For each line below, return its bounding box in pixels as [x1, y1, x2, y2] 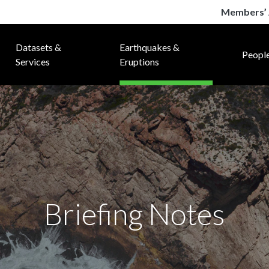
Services [16, 56, 50, 67]
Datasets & [16, 41, 62, 53]
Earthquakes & [119, 41, 180, 53]
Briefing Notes [44, 196, 225, 231]
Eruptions [119, 56, 159, 67]
